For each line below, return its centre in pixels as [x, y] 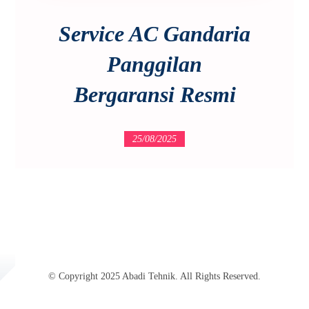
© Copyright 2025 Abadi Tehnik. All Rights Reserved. [154, 276]
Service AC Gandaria [154, 33]
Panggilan [154, 64]
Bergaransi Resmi [154, 94]
